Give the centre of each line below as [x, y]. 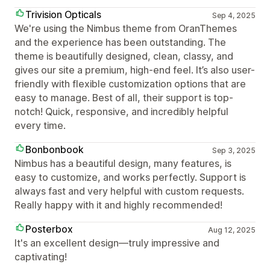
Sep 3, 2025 [234, 150]
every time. [40, 125]
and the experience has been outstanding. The [120, 42]
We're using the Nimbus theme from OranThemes [126, 28]
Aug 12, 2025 [231, 230]
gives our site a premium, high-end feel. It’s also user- [135, 70]
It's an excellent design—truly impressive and [117, 243]
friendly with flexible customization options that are [130, 84]
